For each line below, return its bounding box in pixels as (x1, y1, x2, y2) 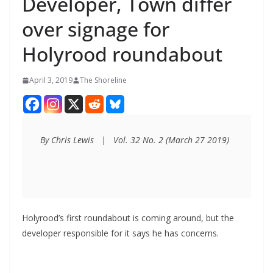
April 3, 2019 (29, 75, 73, 86)
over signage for (22, 16, 169, 43)
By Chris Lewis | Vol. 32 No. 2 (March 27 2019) (40, 134, 229, 146)
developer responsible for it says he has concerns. (22, 227, 219, 239)
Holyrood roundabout (22, 41, 222, 68)
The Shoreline (80, 75, 127, 86)
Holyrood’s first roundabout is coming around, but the (22, 212, 234, 224)
